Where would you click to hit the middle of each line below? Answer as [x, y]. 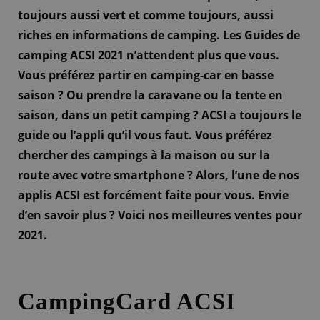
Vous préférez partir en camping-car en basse [146, 75]
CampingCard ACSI [127, 301]
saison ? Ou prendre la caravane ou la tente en [150, 95]
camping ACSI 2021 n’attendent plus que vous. [149, 55]
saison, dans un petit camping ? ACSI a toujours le [160, 115]
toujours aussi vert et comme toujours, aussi [146, 15]
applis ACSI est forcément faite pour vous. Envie [153, 195]
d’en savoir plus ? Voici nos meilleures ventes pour [160, 215]
